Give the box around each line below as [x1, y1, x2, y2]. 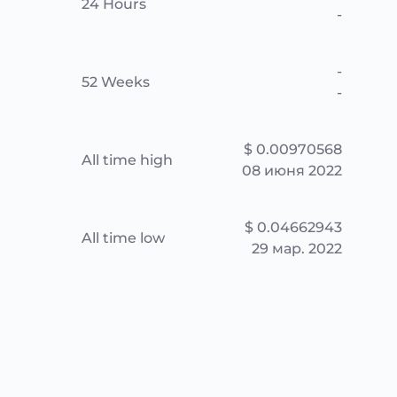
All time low [82, 230, 165, 246]
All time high [82, 152, 173, 168]
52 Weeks [82, 74, 150, 90]
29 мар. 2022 [252, 240, 342, 257]
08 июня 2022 [242, 162, 342, 179]
